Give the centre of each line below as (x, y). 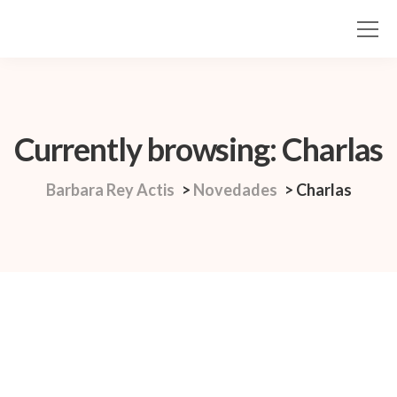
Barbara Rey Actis (110, 190)
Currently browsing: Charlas (198, 149)
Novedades (235, 190)
